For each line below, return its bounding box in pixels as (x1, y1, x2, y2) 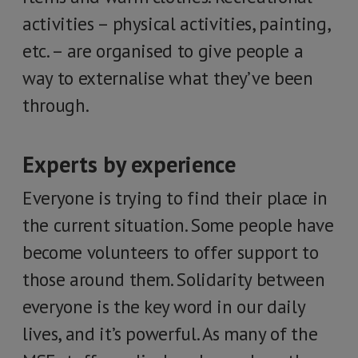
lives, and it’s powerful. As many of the (22, 322, 318, 345)
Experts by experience (22, 149, 236, 179)
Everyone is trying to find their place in (22, 186, 328, 209)
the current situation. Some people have (22, 213, 334, 237)
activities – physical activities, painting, (22, 12, 330, 35)
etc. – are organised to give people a (22, 39, 304, 62)
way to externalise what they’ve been (22, 66, 313, 89)
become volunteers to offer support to (22, 241, 319, 264)
